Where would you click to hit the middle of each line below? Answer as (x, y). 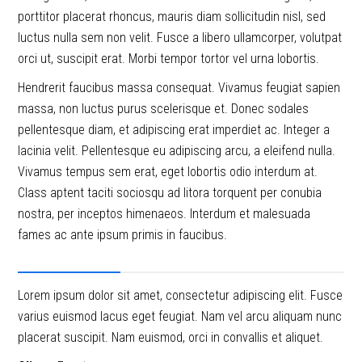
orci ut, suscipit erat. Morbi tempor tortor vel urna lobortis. (169, 59)
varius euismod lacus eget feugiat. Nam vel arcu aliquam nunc (180, 316)
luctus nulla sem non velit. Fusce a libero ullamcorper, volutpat (180, 38)
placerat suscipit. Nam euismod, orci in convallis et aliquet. (171, 337)
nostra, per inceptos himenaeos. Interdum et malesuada (164, 214)
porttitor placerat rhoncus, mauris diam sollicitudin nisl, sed (172, 17)
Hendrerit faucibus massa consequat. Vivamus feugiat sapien (179, 88)
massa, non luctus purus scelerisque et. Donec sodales (164, 109)
